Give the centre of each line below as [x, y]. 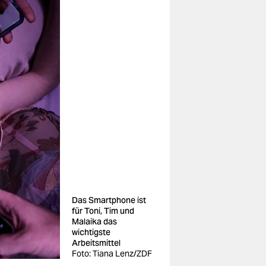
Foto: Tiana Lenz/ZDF [112, 254]
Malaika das [94, 221]
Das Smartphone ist [109, 200]
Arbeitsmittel [96, 243]
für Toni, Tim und [103, 211]
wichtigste [91, 232]
